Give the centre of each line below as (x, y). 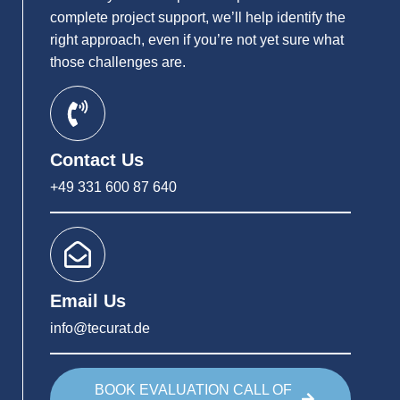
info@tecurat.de (100, 328)
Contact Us (97, 159)
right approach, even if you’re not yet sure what (197, 39)
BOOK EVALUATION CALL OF (193, 389)
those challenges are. (118, 62)
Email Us (88, 300)
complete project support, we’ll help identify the (198, 17)
